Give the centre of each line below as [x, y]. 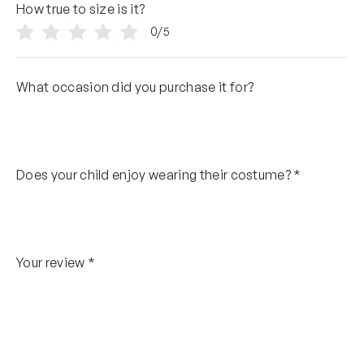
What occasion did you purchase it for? [135, 87]
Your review [52, 262]
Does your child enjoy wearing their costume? [154, 174]
